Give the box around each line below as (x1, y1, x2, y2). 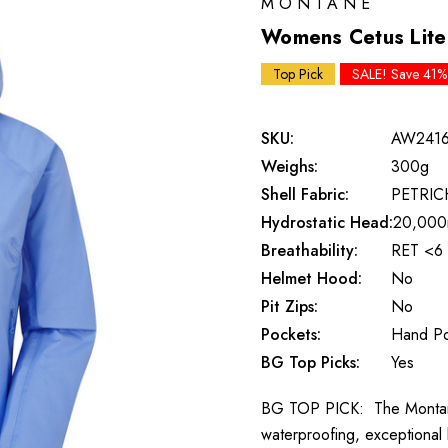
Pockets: (261, 322, 321, 346)
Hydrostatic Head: (261, 210, 393, 234)
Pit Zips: (261, 294, 318, 318)
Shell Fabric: (261, 182, 349, 206)
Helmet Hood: (261, 266, 362, 290)
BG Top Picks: (261, 350, 360, 374)
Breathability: (261, 238, 358, 262)
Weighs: (261, 154, 318, 178)
